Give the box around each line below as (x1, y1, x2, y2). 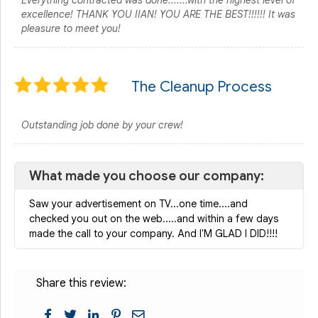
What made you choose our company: (29, 168, 264, 184)
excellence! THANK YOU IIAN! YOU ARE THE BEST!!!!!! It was (21, 8, 295, 21)
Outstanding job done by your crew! (21, 119, 183, 131)
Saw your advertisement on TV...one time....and (29, 197, 248, 210)
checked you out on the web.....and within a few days (29, 212, 279, 225)
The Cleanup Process (131, 77, 272, 96)
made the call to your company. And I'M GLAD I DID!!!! (29, 227, 278, 240)
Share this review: (36, 276, 126, 290)
